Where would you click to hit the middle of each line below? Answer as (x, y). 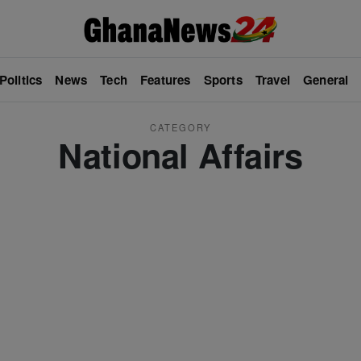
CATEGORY (180, 127)
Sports (223, 80)
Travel (273, 80)
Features (166, 80)
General (326, 80)
